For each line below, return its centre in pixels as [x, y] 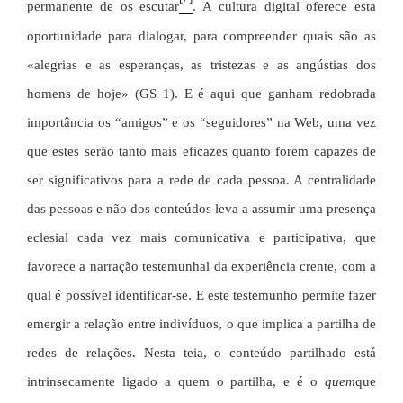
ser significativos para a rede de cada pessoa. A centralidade [201, 179]
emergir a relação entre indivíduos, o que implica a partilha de [201, 323]
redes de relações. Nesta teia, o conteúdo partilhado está [201, 352]
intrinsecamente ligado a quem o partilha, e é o [176, 381]
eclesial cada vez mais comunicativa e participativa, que [201, 237]
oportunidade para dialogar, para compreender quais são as [201, 36]
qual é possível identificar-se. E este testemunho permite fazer [201, 295]
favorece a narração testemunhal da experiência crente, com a [201, 266]
